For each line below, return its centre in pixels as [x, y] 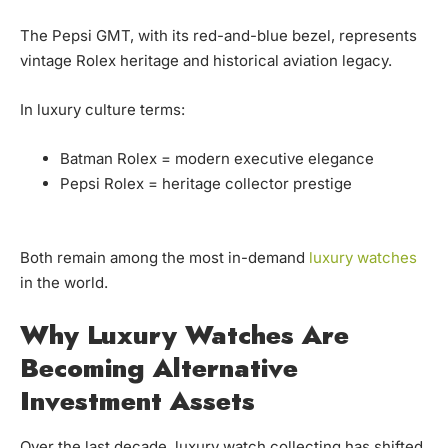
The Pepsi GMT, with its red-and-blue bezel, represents [218, 36]
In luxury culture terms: [102, 110]
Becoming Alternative [159, 368]
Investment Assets [137, 401]
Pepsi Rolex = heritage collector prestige [206, 184]
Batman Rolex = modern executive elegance [217, 159]
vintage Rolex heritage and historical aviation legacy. [206, 61]
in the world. [64, 283]
